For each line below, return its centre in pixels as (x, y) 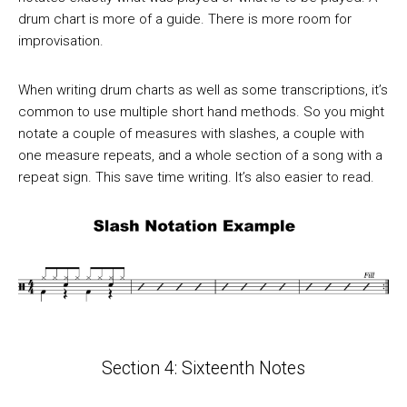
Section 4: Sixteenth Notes (203, 368)
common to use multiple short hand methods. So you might (201, 112)
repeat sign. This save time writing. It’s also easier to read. (196, 178)
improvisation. (61, 41)
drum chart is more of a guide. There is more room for (185, 20)
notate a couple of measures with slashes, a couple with (191, 134)
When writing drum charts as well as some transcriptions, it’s (203, 90)
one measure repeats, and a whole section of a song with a (200, 156)
